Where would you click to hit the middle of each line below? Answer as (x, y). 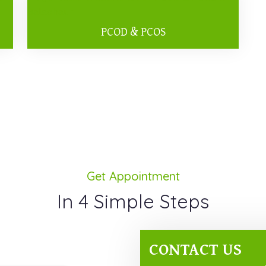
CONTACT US (195, 248)
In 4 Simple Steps (133, 201)
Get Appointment (133, 176)
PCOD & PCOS (133, 31)
